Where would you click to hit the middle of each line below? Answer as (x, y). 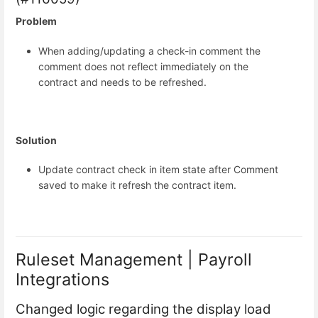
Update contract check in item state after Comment (158, 170)
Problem (36, 21)
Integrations (62, 280)
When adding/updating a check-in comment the (149, 50)
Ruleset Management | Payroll (134, 260)
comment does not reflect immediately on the (143, 66)
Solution (36, 141)
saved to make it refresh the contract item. (137, 185)
